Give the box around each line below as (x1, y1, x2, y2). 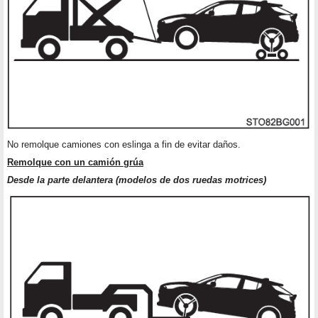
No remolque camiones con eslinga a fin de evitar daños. (7, 139, 241, 150)
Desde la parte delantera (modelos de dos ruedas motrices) (7, 175, 266, 186)
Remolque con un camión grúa (7, 157, 143, 168)
